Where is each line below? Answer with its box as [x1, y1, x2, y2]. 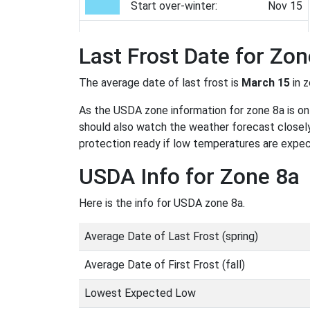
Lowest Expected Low [84, 286, 196, 300]
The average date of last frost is [79, 76, 241, 89]
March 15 [241, 76, 290, 89]
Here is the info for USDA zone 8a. [79, 197, 245, 210]
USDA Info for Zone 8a [79, 163, 300, 190]
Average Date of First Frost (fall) [84, 258, 245, 271]
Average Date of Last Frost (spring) [84, 230, 258, 243]
